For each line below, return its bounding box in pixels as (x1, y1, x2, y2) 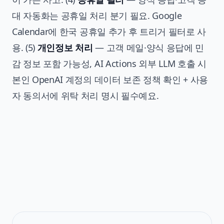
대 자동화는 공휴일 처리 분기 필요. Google (12, 9, 182, 21)
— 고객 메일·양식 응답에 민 (92, 41, 204, 53)
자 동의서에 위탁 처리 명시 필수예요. (12, 89, 159, 101)
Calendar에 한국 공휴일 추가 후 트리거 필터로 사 (12, 25, 206, 37)
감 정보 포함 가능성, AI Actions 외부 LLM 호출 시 (12, 57, 206, 69)
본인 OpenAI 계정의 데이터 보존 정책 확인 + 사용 (12, 73, 208, 85)
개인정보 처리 (37, 41, 93, 53)
